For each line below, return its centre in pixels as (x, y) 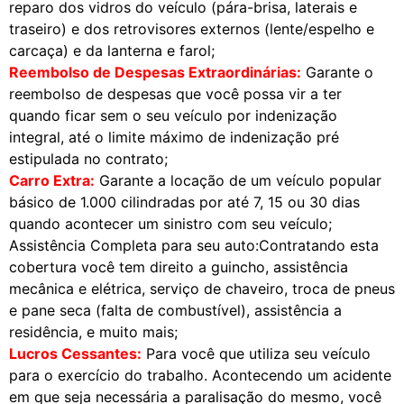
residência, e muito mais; (93, 331)
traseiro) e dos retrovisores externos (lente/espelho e (192, 28)
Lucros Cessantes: (75, 353)
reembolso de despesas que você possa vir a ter (175, 93)
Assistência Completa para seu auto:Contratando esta (194, 245)
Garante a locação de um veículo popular (238, 180)
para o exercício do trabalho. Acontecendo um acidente (200, 375)
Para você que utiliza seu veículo (256, 353)
